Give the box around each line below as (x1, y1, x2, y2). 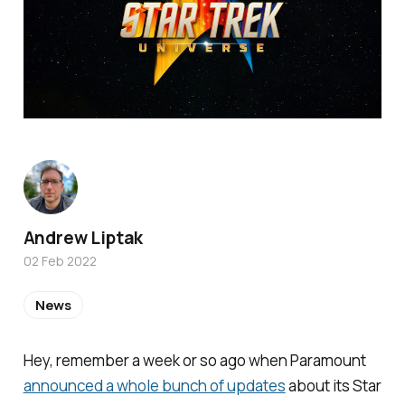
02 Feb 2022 (23, 252, 97, 270)
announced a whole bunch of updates (23, 375, 286, 397)
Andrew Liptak (23, 226, 144, 250)
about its (285, 375, 353, 397)
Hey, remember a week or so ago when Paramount (23, 350, 366, 372)
